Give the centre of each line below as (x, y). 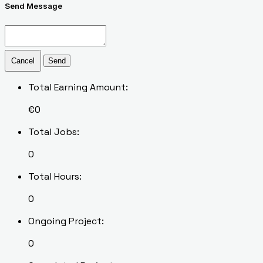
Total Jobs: (54, 131)
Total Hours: (55, 176)
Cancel (23, 60)
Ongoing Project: (66, 221)
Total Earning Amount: (78, 87)
